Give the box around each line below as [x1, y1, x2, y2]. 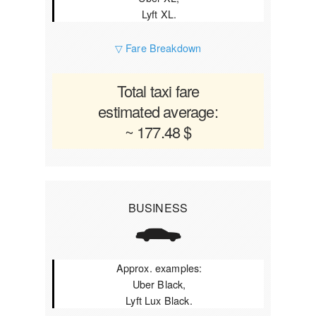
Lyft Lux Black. [126, 293, 193, 308]
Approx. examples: [116, 260, 202, 275]
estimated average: [98, 100, 218, 122]
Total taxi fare [116, 80, 200, 102]
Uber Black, [132, 276, 186, 291]
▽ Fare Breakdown [114, 40, 202, 55]
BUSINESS [128, 200, 188, 216]
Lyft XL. [141, 6, 177, 21]
